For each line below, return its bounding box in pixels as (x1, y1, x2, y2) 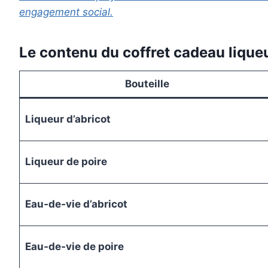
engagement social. (19, 6, 113, 19)
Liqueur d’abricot (25, 113, 111, 126)
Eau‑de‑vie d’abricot (25, 198, 127, 211)
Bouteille (124, 78, 169, 90)
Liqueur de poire (25, 156, 107, 168)
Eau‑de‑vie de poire (25, 240, 124, 253)
